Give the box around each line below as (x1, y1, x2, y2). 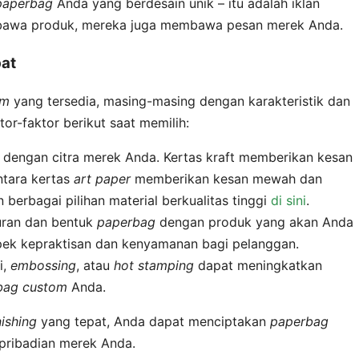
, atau (76, 257, 114, 274)
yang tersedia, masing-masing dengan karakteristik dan (10, 93, 350, 110)
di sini (271, 192, 306, 209)
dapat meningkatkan (194, 257, 322, 274)
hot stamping (114, 257, 194, 274)
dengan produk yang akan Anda (155, 214, 353, 231)
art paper (74, 171, 131, 188)
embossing (10, 257, 76, 274)
